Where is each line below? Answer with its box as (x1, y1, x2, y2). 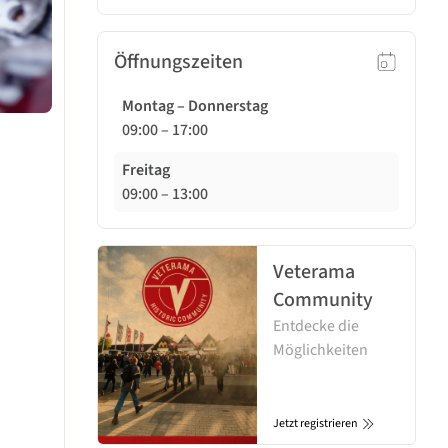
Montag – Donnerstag (122, 94, 268, 117)
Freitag (122, 158, 170, 181)
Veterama (272, 257, 355, 286)
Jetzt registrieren (272, 414, 358, 432)
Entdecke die (272, 314, 359, 337)
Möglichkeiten (272, 338, 368, 361)
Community (272, 285, 373, 314)
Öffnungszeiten (114, 47, 243, 76)
